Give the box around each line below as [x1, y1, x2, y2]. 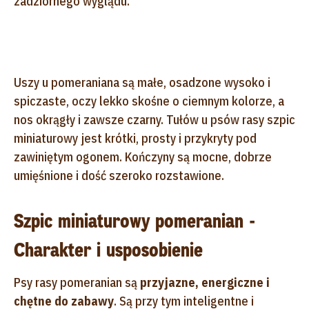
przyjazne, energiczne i [140, 274, 270, 290]
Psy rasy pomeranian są [14, 274, 140, 290]
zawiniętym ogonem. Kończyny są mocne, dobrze [14, 148, 272, 165]
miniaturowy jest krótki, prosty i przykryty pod [14, 130, 257, 146]
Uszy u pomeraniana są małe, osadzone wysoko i [14, 74, 270, 90]
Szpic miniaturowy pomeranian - [14, 208, 255, 234]
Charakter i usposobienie [14, 237, 203, 263]
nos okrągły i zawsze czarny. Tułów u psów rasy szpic [14, 111, 295, 128]
